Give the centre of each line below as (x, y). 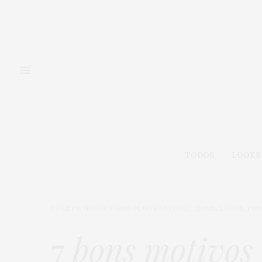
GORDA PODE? (167, 208)
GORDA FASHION (111, 208)
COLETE (65, 208)
